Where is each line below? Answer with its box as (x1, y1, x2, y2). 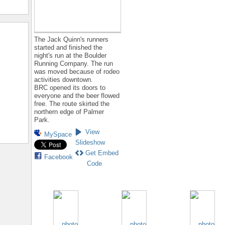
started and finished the (34, 44, 102, 52)
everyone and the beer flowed (34, 92, 120, 100)
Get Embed (85, 149, 119, 157)
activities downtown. (34, 76, 93, 84)
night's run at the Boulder (34, 52, 106, 60)
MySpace (44, 131, 72, 139)
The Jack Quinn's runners (34, 36, 108, 44)
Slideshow (75, 139, 105, 147)
